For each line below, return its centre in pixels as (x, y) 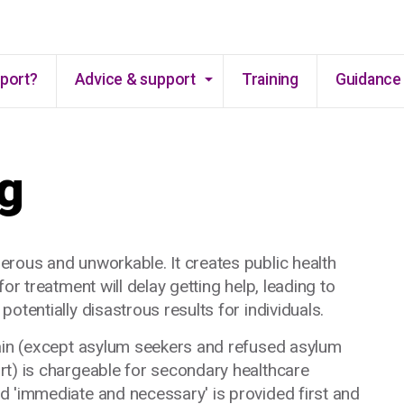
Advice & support (135, 79)
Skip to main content (202, 17)
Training (270, 79)
